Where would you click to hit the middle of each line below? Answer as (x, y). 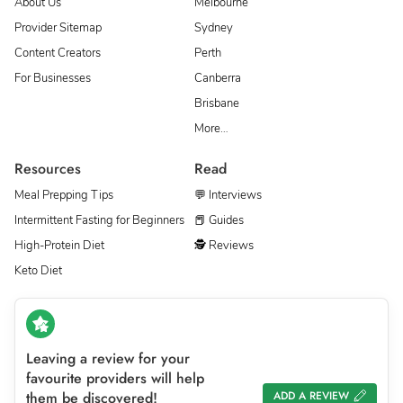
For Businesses (53, 78)
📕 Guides (219, 220)
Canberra (218, 78)
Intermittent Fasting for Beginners (99, 220)
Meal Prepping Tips (64, 195)
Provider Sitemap (58, 27)
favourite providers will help (115, 378)
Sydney (214, 27)
